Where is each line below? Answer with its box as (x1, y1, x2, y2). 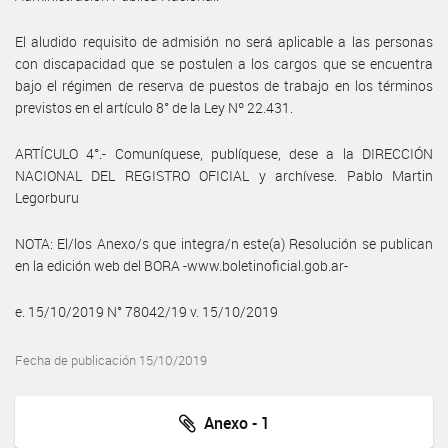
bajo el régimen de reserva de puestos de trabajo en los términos (15, 75, 433, 95)
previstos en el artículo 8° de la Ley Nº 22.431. (15, 97, 293, 117)
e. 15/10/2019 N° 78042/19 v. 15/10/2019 (15, 301, 278, 321)
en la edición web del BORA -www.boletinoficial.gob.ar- (15, 255, 348, 275)
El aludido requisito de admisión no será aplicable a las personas (15, 31, 433, 51)
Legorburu (15, 187, 79, 207)
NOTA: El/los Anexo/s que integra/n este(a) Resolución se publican (15, 233, 433, 253)
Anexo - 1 (195, 411, 270, 434)
